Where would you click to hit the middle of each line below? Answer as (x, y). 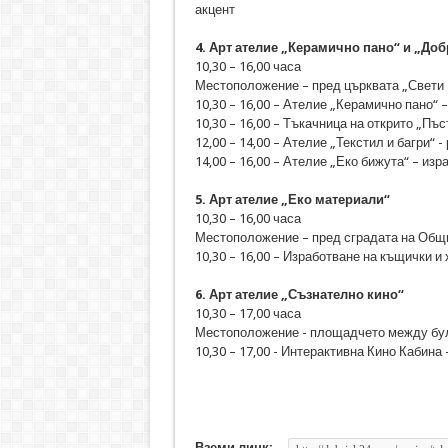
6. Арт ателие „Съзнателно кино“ (299, 294)
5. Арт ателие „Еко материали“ (292, 199)
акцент (216, 9)
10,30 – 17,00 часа (247, 313)
